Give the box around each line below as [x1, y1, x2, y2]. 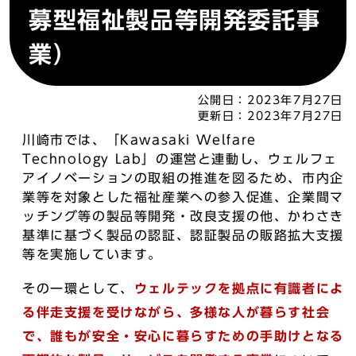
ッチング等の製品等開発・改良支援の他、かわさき [22, 210, 344, 222]
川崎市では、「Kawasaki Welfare [22, 133, 257, 146]
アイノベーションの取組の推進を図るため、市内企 [22, 172, 344, 184]
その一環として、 [22, 282, 134, 295]
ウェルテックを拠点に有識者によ [133, 282, 344, 295]
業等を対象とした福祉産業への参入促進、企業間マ [22, 191, 344, 203]
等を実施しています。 [22, 248, 162, 261]
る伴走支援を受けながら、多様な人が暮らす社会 [22, 306, 331, 319]
